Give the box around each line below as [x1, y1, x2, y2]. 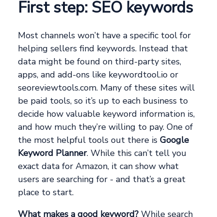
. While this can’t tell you [87, 147, 187, 159]
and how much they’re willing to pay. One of [18, 121, 193, 133]
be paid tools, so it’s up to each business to [18, 95, 188, 107]
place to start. [18, 186, 74, 199]
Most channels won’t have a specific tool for [18, 30, 191, 42]
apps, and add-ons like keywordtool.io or [18, 69, 179, 81]
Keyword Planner [18, 147, 87, 159]
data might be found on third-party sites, [18, 56, 182, 68]
